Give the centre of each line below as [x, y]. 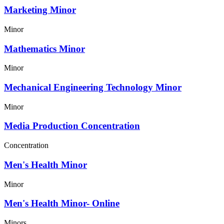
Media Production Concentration [72, 126]
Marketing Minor [40, 10]
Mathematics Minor [44, 48]
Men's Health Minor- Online [62, 203]
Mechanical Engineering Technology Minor [93, 87]
